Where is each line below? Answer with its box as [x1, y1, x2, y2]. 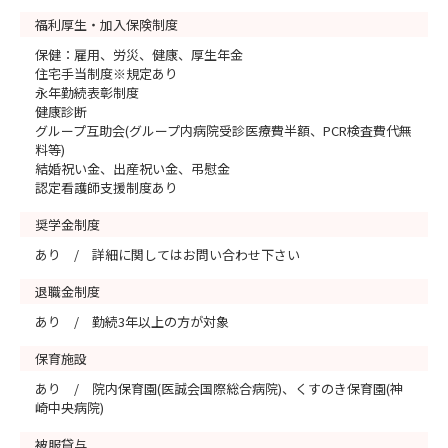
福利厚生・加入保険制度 [35, 15, 178, 34]
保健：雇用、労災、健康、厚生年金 [35, 45, 243, 64]
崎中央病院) [35, 398, 104, 417]
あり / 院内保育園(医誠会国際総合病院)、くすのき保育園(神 [35, 379, 403, 398]
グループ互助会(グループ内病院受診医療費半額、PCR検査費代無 [35, 121, 412, 140]
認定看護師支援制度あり [35, 178, 178, 197]
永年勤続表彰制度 [35, 83, 139, 102]
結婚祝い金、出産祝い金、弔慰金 [35, 159, 230, 178]
